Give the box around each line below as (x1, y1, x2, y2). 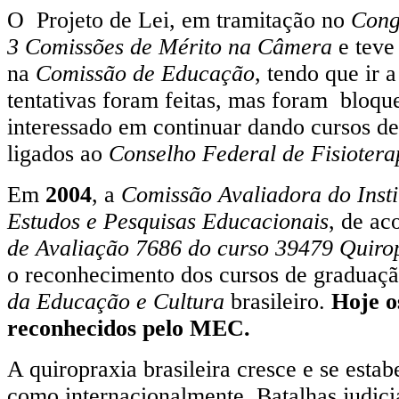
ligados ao (7, 140, 109, 167)
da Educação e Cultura (7, 288, 224, 314)
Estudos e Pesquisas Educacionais (7, 208, 329, 234)
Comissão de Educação (36, 60, 255, 86)
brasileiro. (224, 288, 331, 314)
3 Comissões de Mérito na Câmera (7, 33, 332, 60)
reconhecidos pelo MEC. (7, 314, 250, 341)
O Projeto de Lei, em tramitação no (7, 6, 351, 33)
